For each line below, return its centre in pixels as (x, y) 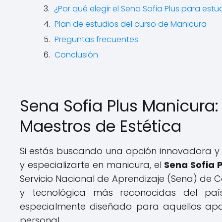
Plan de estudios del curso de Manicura (131, 24)
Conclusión (76, 55)
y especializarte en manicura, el (92, 165)
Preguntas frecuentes (96, 39)
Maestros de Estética (101, 126)
